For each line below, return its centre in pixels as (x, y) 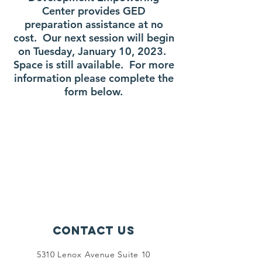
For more (151, 65)
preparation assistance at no (94, 24)
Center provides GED (94, 11)
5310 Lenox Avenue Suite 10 (94, 254)
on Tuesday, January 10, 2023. (94, 51)
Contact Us (94, 230)
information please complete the (94, 78)
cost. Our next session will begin (94, 38)
